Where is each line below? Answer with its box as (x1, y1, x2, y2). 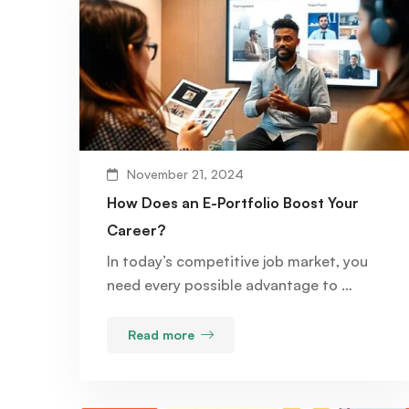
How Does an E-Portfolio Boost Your (107, 193, 359, 212)
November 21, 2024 (127, 165, 244, 182)
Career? (107, 220, 165, 239)
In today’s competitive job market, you (107, 251, 368, 270)
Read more (128, 326, 194, 342)
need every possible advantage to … (107, 275, 352, 294)
